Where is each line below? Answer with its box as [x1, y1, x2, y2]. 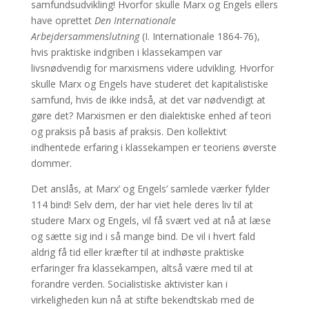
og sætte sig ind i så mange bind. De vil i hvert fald [30, 229, 255, 243]
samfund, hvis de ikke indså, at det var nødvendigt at [30, 92, 266, 106]
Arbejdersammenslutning [30, 29, 139, 43]
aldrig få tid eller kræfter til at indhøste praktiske [30, 245, 244, 259]
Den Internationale [94, 13, 176, 27]
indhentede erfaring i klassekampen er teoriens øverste [30, 140, 277, 154]
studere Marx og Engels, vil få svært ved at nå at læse [30, 213, 271, 227]
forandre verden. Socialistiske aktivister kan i [30, 277, 228, 290]
